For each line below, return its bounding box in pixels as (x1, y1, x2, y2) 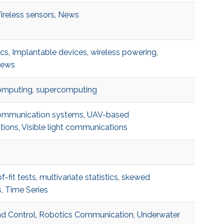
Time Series (4, 185, 48, 195)
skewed (121, 172, 150, 182)
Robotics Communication (38, 210, 133, 220)
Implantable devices (11, 47, 87, 57)
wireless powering (90, 47, 156, 57)
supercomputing (35, 85, 97, 95)
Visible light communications (21, 122, 127, 132)
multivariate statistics (39, 172, 118, 182)
